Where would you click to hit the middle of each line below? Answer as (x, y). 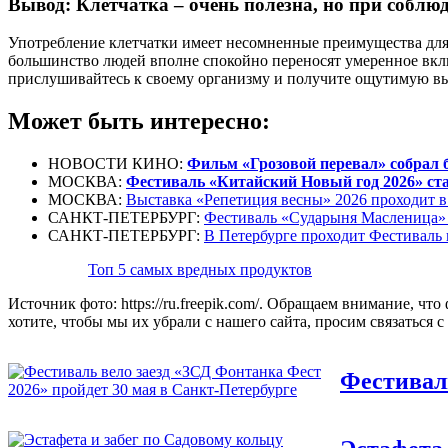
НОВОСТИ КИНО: (117, 164)
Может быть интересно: (139, 121)
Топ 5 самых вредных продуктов (200, 270)
